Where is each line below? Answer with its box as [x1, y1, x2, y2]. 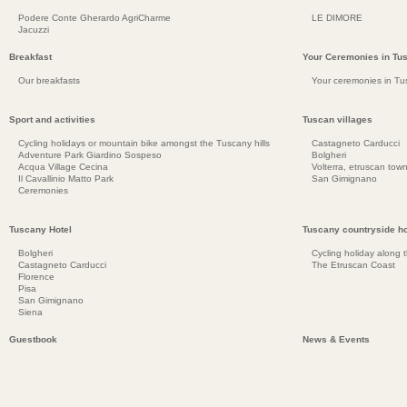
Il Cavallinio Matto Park [18, 173, 114, 184]
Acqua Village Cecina [18, 161, 108, 172]
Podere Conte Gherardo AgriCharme [18, 12, 171, 23]
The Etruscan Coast [312, 259, 395, 270]
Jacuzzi [18, 24, 49, 35]
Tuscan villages [303, 114, 372, 124]
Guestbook [9, 333, 57, 344]
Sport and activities [9, 114, 95, 124]
